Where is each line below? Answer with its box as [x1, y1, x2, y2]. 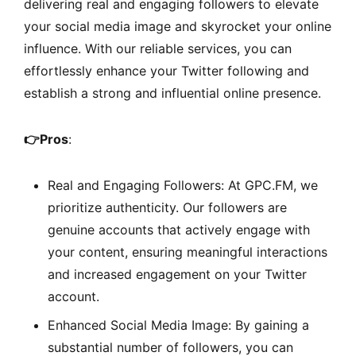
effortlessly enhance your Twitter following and [24, 62, 309, 79]
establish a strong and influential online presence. [24, 84, 321, 101]
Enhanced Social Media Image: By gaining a [48, 316, 309, 333]
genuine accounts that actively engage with [48, 221, 310, 238]
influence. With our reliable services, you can [24, 40, 292, 56]
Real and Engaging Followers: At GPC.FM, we [48, 176, 318, 193]
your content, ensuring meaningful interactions [48, 243, 327, 260]
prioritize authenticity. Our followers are [48, 199, 287, 215]
